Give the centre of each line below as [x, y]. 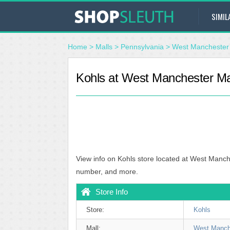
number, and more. [107, 171]
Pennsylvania [142, 47]
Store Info [112, 192]
